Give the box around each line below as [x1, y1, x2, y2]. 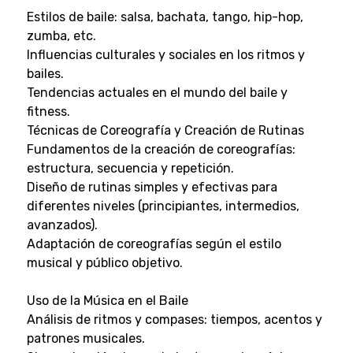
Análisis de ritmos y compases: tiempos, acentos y [26, 311, 322, 327]
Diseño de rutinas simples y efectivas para [26, 179, 277, 195]
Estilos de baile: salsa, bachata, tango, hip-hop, [26, 9, 303, 24]
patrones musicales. [26, 330, 145, 346]
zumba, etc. [26, 28, 96, 43]
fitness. [26, 103, 70, 119]
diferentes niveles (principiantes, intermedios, [26, 198, 299, 214]
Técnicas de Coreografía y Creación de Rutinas [26, 122, 304, 138]
